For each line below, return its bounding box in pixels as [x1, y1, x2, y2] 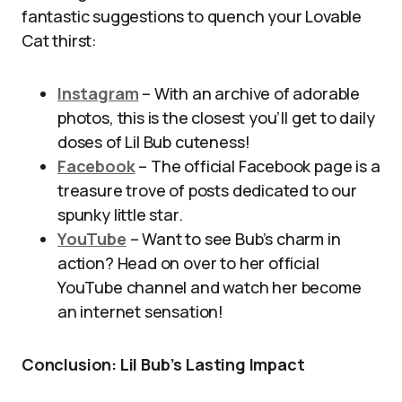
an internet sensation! [57, 301, 224, 322]
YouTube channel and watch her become [57, 276, 362, 298]
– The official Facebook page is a [135, 155, 380, 177]
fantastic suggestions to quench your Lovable [22, 5, 363, 27]
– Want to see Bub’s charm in [126, 228, 341, 249]
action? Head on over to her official [57, 252, 319, 274]
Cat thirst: [22, 30, 98, 51]
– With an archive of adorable [138, 83, 360, 104]
